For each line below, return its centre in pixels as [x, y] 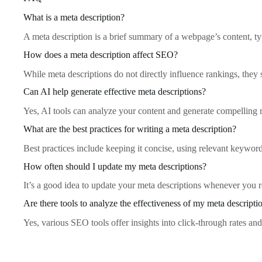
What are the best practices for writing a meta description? [130, 129]
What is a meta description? [74, 18]
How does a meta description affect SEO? [101, 54]
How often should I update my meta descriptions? [115, 166]
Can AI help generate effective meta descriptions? [115, 92]
